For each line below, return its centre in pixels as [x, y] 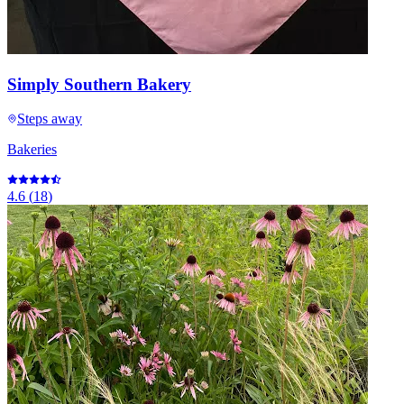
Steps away [50, 119]
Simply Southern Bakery [99, 84]
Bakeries [32, 150]
